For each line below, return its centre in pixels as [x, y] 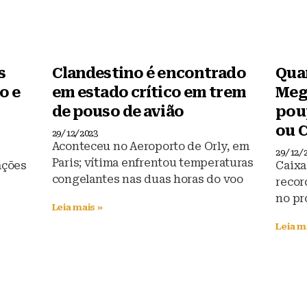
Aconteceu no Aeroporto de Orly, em [150, 146]
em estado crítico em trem [149, 92]
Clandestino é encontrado [149, 73]
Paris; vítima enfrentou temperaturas [152, 162]
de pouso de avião [118, 111]
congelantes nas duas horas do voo [147, 179]
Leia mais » [77, 207]
